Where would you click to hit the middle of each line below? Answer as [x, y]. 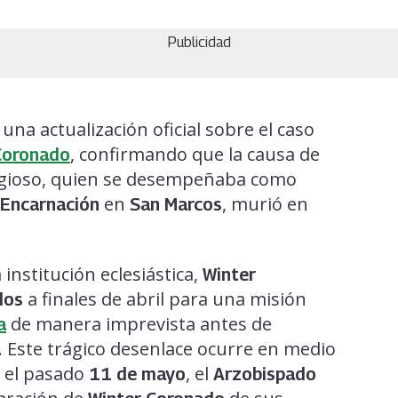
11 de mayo [137, 374]
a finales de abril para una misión [165, 298]
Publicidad [199, 42]
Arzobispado [265, 374]
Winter [229, 274]
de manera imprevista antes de [139, 323]
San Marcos [176, 204]
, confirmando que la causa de [195, 154]
